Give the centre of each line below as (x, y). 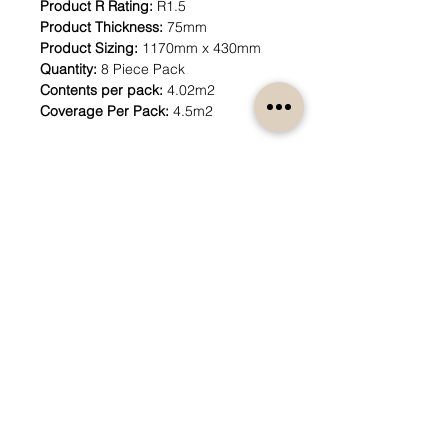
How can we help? (159, 384)
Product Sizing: (91, 48)
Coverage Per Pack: (106, 111)
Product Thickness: (101, 27)
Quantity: (70, 69)
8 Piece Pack (143, 69)
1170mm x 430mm (201, 48)
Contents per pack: (103, 90)
